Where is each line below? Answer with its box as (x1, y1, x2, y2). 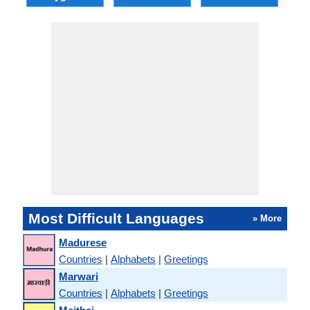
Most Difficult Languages (28, 210, 204, 226)
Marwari (59, 270, 98, 282)
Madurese (59, 236, 107, 248)
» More (253, 213, 282, 224)
